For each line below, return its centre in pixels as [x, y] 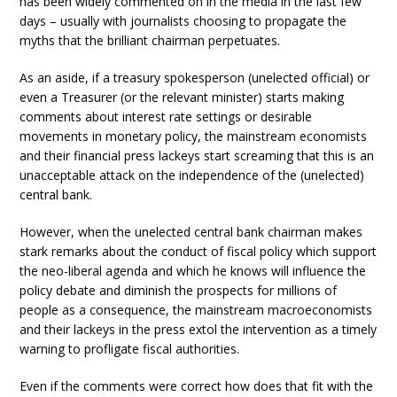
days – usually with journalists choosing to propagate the [183, 21]
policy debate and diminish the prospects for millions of [179, 290]
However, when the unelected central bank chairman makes [191, 232]
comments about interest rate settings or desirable [166, 117]
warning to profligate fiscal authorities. [130, 349]
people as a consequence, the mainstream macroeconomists [196, 310]
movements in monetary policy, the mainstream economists [194, 136]
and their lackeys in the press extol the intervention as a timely [198, 329]
